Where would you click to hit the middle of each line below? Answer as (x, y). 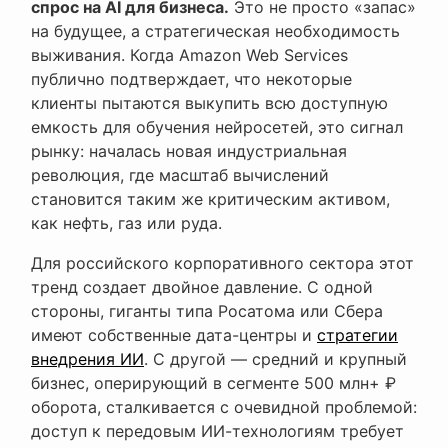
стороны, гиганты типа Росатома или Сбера (207, 311)
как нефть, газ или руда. (126, 223)
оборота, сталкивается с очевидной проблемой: (224, 407)
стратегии (357, 335)
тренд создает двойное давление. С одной (202, 287)
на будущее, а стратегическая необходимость (215, 31)
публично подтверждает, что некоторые (191, 79)
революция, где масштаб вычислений (180, 175)
